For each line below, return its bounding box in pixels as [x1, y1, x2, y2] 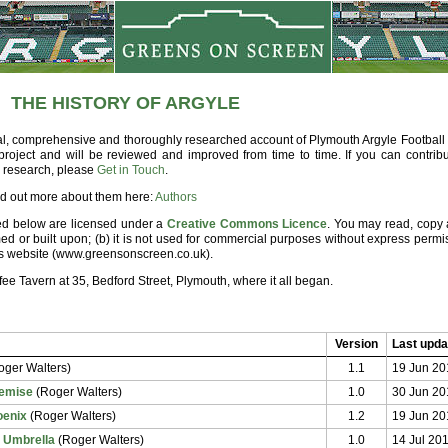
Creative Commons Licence [166, 217, 328, 231]
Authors [155, 190, 197, 204]
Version [335, 337, 378, 351]
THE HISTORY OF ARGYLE [10, 93, 240, 113]
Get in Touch [97, 163, 165, 177]
